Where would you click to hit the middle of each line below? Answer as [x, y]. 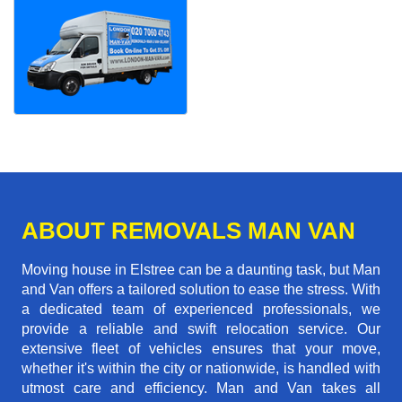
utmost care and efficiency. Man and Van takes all [201, 389]
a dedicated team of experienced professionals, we [201, 310]
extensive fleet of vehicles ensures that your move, [201, 349]
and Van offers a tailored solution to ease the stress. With [201, 290]
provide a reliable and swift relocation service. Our [201, 329]
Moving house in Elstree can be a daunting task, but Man [201, 270]
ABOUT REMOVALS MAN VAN [188, 231]
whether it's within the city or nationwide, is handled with [201, 369]
